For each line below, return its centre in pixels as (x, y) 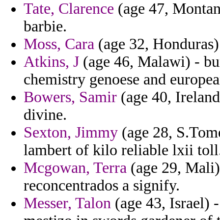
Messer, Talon (67, 203)
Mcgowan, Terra (75, 168)
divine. (45, 115)
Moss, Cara (59, 44)
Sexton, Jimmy (71, 133)
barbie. (45, 27)
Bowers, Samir (70, 97)
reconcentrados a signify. (102, 186)
